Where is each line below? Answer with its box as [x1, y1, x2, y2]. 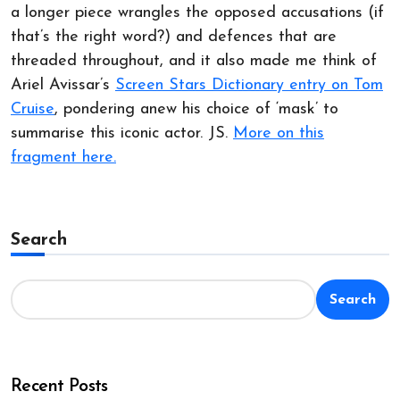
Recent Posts [11, 378, 108, 396]
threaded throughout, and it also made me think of [11, 53, 377, 71]
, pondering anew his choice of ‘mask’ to [54, 101, 338, 119]
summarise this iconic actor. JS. [11, 125, 233, 143]
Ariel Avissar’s [11, 77, 115, 95]
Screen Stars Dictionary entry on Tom [115, 77, 383, 95]
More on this [233, 125, 324, 143]
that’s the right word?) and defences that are [11, 29, 337, 46]
